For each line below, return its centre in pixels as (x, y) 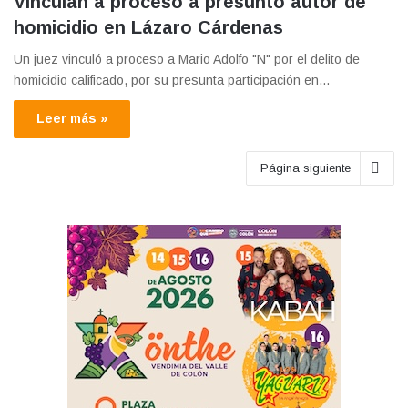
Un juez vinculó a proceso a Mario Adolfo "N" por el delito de (187, 59)
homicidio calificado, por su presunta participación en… (172, 80)
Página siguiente (306, 168)
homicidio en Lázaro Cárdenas (148, 27)
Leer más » (72, 118)
